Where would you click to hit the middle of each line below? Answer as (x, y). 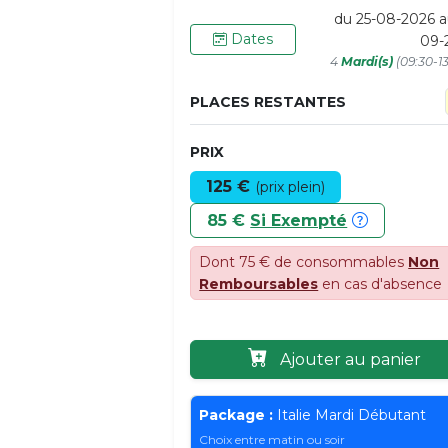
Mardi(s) (367, 61)
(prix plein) (290, 187)
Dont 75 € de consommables (304, 262)
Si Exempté (299, 221)
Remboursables (259, 284)
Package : (236, 414)
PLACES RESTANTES (268, 101)
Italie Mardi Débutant (350, 414)
